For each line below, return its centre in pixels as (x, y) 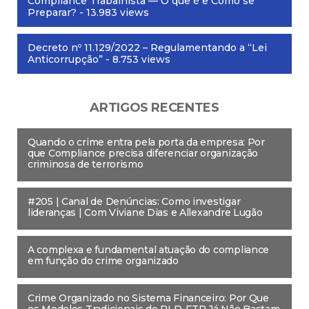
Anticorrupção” (65, 59)
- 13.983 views (113, 12)
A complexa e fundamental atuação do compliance (149, 249)
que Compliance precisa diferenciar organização (143, 153)
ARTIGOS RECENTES (154, 107)
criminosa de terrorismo (86, 164)
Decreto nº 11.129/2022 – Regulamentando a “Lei (147, 47)
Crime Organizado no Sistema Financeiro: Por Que (148, 298)
